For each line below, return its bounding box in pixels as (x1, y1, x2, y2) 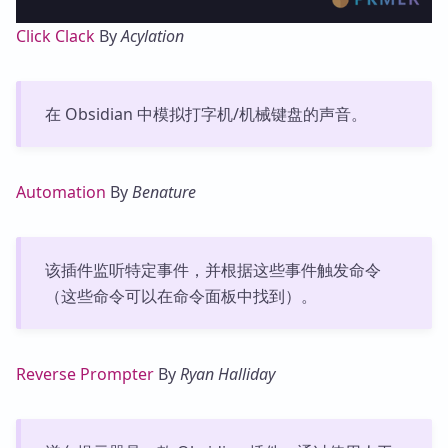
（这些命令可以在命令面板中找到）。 (44, 285, 317, 308)
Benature (132, 181, 196, 204)
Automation (16, 181, 106, 204)
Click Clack (16, 25, 95, 48)
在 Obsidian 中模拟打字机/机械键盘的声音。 (44, 103, 367, 126)
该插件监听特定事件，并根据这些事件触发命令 (44, 259, 381, 282)
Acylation (121, 25, 184, 48)
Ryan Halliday (180, 363, 275, 386)
